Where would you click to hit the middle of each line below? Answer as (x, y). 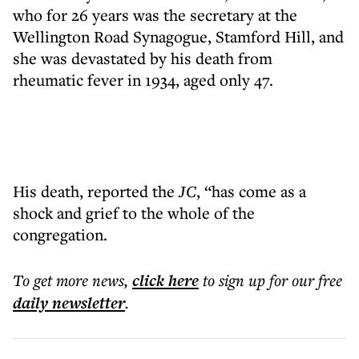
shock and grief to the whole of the (134, 213)
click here (165, 280)
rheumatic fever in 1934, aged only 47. (143, 80)
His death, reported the (96, 191)
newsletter (87, 303)
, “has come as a (251, 191)
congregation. (60, 234)
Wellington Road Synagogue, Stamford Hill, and (178, 36)
